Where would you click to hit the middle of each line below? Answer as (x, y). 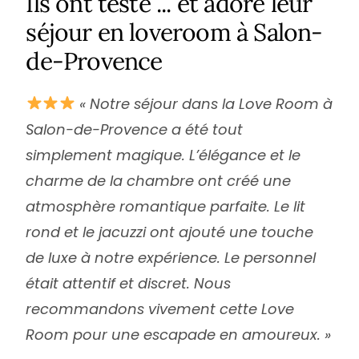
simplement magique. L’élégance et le (163, 155)
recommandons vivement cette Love (160, 309)
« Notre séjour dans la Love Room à (204, 103)
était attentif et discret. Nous (129, 283)
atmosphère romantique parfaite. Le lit (166, 206)
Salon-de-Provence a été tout (135, 129)
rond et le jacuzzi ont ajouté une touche (170, 232)
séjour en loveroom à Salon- (174, 32)
